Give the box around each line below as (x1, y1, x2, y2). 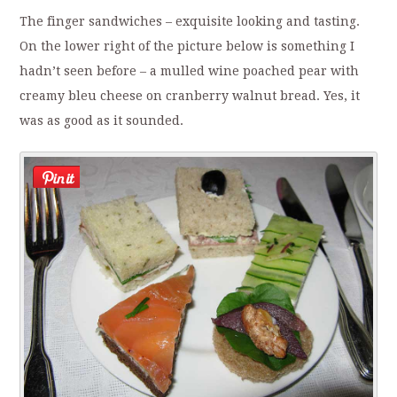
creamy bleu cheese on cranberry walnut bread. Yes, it (19, 89, 361, 104)
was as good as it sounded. (19, 113, 184, 128)
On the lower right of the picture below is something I (19, 39, 355, 54)
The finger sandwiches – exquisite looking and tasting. (19, 14, 361, 29)
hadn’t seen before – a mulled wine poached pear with (19, 64, 360, 79)
